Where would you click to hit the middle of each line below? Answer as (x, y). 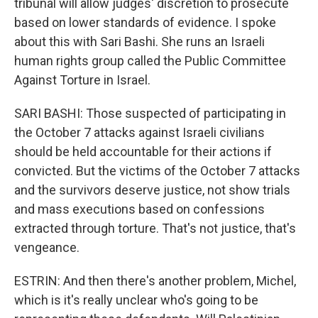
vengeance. (47, 247)
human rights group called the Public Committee (150, 61)
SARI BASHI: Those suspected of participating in (150, 113)
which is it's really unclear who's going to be (136, 300)
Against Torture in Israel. (82, 80)
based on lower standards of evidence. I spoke (145, 22)
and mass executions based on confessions (139, 209)
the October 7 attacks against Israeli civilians (139, 132)
